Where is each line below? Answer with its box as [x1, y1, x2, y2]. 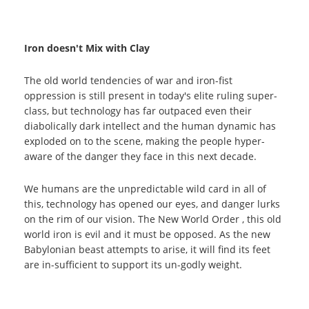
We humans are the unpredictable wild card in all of [24, 182, 266, 195]
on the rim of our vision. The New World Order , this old [24, 212, 281, 226]
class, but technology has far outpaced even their [24, 104, 252, 117]
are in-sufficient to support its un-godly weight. [24, 258, 242, 271]
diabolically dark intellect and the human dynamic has [24, 119, 276, 132]
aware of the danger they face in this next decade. [24, 150, 257, 163]
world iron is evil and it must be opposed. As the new [24, 228, 270, 241]
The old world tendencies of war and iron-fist [24, 74, 232, 87]
